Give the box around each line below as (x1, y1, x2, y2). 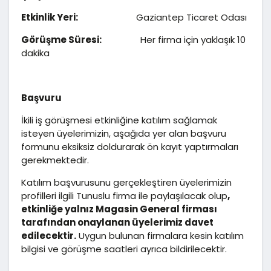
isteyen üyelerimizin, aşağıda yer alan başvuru (21, 126, 226, 140)
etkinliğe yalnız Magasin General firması (21, 202, 217, 215)
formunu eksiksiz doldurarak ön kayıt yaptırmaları (21, 140, 238, 153)
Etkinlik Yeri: (21, 10, 78, 24)
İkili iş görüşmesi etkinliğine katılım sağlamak (21, 113, 217, 126)
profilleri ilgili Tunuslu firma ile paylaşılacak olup (21, 189, 227, 202)
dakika (21, 46, 50, 59)
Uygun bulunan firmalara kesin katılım (76, 229, 244, 242)
